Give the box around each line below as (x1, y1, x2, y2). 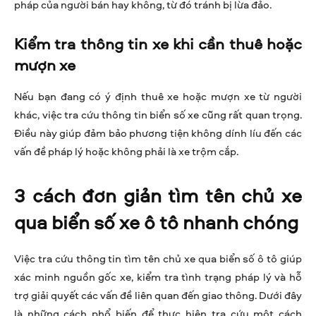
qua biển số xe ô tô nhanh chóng (14, 209, 298, 236)
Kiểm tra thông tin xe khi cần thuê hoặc (14, 33, 302, 55)
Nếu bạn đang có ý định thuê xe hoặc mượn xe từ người (14, 89, 302, 104)
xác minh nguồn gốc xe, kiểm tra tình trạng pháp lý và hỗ (14, 269, 302, 285)
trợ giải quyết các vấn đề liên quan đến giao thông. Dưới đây (14, 288, 302, 303)
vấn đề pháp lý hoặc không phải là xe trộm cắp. (14, 144, 238, 159)
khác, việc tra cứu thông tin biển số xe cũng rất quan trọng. (14, 107, 302, 123)
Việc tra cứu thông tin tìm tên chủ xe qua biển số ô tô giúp (14, 251, 302, 267)
